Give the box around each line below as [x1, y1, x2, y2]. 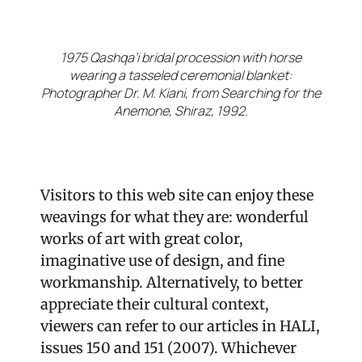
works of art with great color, [40, 229, 243, 248]
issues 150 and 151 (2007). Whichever [40, 339, 297, 357]
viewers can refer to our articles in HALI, [40, 317, 320, 335]
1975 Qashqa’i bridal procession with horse [61, 48, 301, 66]
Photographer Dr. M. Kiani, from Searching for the [41, 84, 321, 102]
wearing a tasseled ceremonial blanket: [69, 66, 293, 84]
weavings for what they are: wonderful [40, 208, 309, 226]
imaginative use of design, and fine [40, 251, 284, 270]
